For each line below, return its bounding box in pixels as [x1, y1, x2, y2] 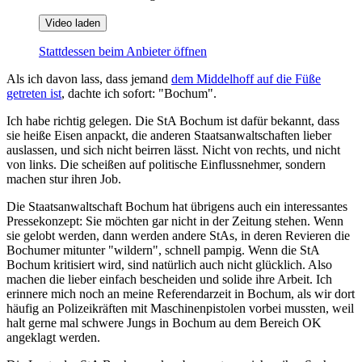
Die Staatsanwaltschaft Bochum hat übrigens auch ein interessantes [6, 199, 347, 213]
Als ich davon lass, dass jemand [6, 71, 171, 86]
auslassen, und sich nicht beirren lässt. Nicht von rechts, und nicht [6, 142, 340, 157]
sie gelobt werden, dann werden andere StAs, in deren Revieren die [6, 228, 350, 242]
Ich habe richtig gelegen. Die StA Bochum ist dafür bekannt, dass [6, 113, 339, 128]
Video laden [45, 16, 100, 29]
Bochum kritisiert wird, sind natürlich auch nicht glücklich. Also [6, 257, 332, 271]
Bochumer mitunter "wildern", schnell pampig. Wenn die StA [6, 242, 319, 257]
